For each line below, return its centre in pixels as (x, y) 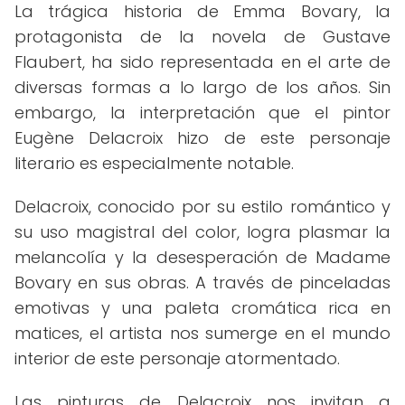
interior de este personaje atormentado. (177, 358)
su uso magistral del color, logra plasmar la (202, 232)
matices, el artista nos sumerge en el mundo (202, 333)
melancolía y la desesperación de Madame (202, 257)
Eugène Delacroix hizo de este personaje (202, 138)
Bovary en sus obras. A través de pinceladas (202, 283)
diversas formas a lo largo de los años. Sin (202, 87)
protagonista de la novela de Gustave (202, 37)
